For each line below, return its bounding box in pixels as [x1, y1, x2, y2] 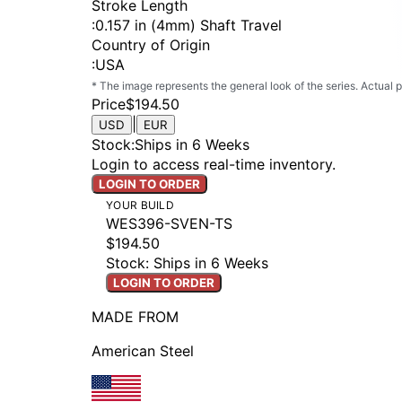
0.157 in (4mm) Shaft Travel [95, 16, 282, 35]
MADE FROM [92, 308, 179, 327]
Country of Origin [92, 36, 210, 55]
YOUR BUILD [106, 198, 174, 213]
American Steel [92, 342, 194, 361]
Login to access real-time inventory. [92, 155, 336, 174]
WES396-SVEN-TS [106, 214, 232, 233]
